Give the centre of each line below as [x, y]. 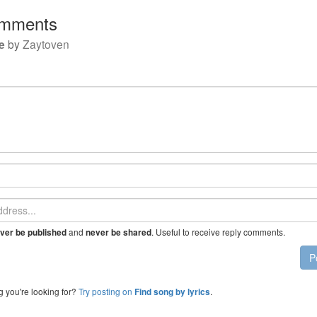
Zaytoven [46, 44]
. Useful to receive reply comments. [218, 232]
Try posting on [106, 291]
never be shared [119, 232]
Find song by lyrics [172, 292]
